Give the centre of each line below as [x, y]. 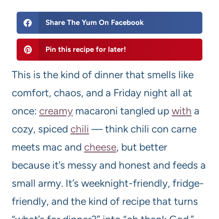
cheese [100, 147]
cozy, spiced [41, 129]
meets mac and [48, 147]
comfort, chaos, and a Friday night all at [102, 93]
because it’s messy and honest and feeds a [109, 165]
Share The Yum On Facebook [94, 23]
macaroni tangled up [122, 111]
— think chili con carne [143, 129]
